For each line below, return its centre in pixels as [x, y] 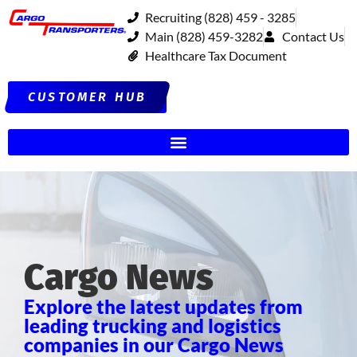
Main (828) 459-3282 [204, 36]
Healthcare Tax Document [216, 55]
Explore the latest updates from [163, 306]
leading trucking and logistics [153, 326]
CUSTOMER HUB [88, 97]
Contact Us [313, 36]
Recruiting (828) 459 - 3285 [221, 17]
